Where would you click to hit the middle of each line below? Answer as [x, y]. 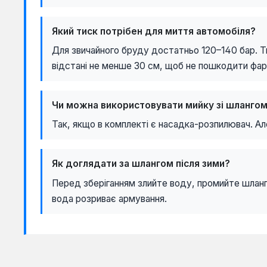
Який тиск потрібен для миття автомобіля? [154, 31]
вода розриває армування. [109, 198]
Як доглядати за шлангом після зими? [141, 164]
